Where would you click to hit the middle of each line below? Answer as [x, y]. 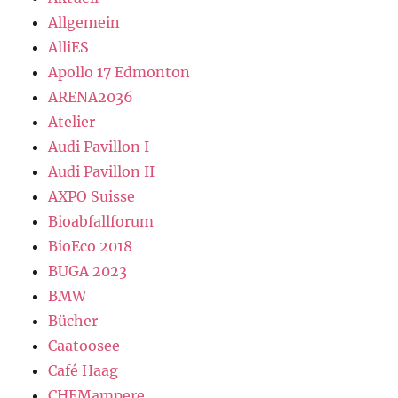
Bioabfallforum [101, 221]
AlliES [69, 47]
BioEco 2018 [91, 246]
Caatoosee [84, 346]
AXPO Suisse [92, 196]
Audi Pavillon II [102, 171]
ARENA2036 [91, 97]
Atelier [72, 122]
